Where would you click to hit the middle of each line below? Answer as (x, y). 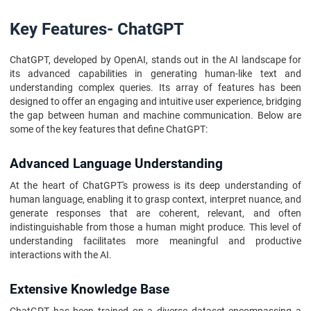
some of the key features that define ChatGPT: (109, 129)
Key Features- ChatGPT (97, 29)
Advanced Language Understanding (116, 164)
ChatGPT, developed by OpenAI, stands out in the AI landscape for (155, 60)
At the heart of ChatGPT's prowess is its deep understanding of (155, 185)
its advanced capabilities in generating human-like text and (155, 74)
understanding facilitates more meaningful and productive (155, 241)
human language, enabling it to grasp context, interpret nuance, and (155, 199)
